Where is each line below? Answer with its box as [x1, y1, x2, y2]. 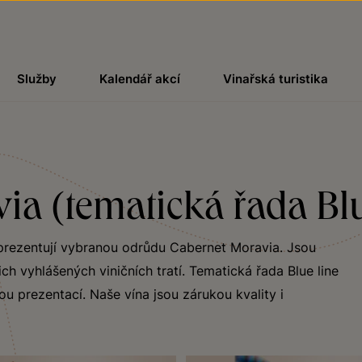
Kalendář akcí [99, 71, 180, 86]
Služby [16, 71, 57, 86]
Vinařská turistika [223, 71, 329, 86]
